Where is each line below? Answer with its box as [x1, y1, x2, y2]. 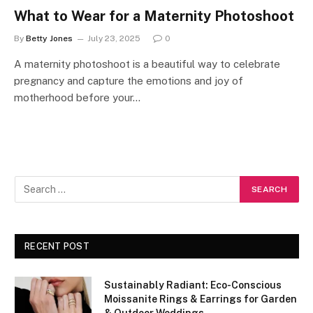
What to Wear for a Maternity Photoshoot [14, 7, 294, 24]
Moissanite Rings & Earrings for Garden [104, 293, 297, 305]
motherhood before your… [14, 91, 140, 103]
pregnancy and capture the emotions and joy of [14, 74, 243, 87]
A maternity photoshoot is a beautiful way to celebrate [14, 57, 280, 70]
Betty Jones [26, 33, 73, 43]
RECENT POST [24, 240, 89, 252]
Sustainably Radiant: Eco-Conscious [104, 279, 282, 291]
